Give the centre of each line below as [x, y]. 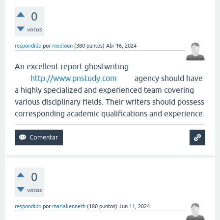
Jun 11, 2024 [134, 206]
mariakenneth [69, 206]
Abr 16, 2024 [121, 45]
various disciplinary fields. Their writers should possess [110, 101]
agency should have [160, 78]
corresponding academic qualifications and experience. [110, 113]
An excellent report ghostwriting [72, 66]
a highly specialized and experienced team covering [104, 90]
